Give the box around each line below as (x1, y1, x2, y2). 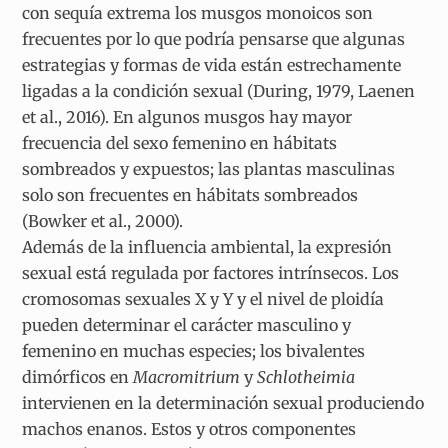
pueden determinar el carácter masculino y (22, 315, 352, 336)
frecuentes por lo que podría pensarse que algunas (22, 29, 406, 50)
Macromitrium (133, 367, 241, 388)
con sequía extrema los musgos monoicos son (22, 3, 374, 24)
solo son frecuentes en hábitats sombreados (22, 185, 359, 206)
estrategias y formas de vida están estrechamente (22, 55, 402, 76)
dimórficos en (22, 367, 134, 388)
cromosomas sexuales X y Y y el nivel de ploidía (22, 289, 385, 310)
